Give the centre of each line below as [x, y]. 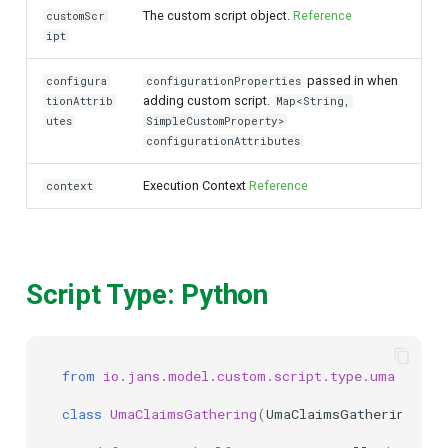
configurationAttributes [223, 141]
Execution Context [196, 185]
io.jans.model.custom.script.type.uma [249, 375]
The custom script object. [218, 15]
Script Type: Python [147, 294]
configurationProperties [224, 81]
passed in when [351, 80]
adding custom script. [208, 100]
